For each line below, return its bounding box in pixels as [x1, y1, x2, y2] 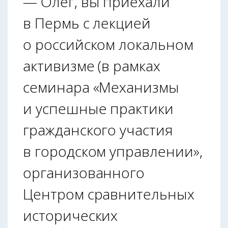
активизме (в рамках [23, 55, 160, 75]
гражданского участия [23, 120, 173, 139]
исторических [23, 205, 118, 225]
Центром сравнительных [23, 184, 194, 204]
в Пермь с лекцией [23, 13, 151, 33]
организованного [23, 162, 145, 182]
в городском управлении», [23, 141, 203, 161]
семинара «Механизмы [23, 77, 179, 97]
